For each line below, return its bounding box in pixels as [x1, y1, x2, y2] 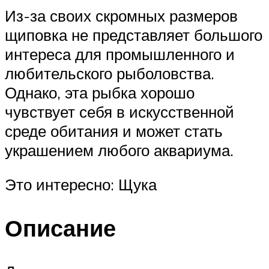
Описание [5, 213, 116, 243]
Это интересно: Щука [5, 175, 157, 195]
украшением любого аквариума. [5, 140, 234, 160]
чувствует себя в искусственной [5, 101, 234, 121]
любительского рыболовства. [5, 63, 214, 83]
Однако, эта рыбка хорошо [5, 82, 195, 102]
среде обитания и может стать [5, 121, 223, 141]
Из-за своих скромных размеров [5, 5, 238, 25]
